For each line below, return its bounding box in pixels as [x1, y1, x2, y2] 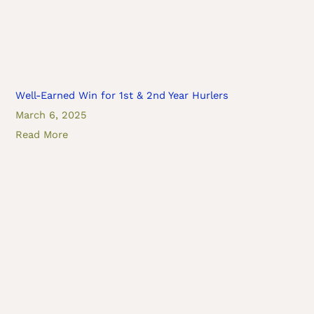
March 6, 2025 [15, 109, 87, 122]
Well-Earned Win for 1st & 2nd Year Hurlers [15, 89, 229, 102]
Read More [15, 128, 69, 142]
